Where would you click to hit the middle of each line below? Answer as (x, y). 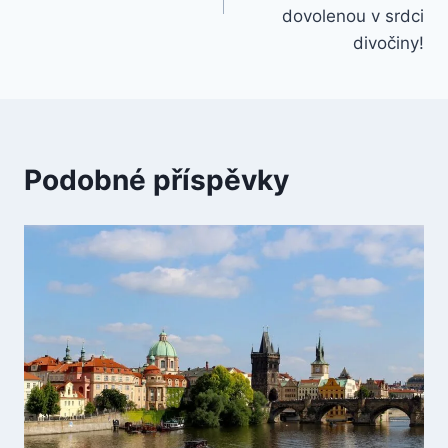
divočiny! (388, 42)
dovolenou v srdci (353, 15)
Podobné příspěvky (156, 179)
